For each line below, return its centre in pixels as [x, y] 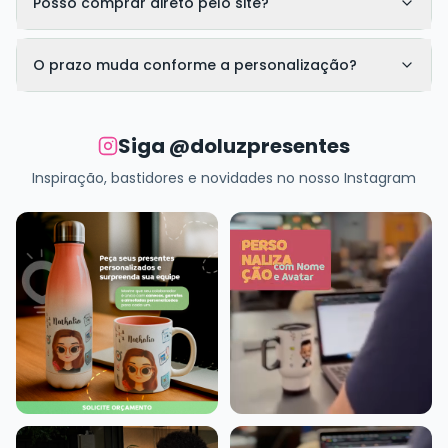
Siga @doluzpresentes [234, 146]
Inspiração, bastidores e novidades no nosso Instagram [224, 178]
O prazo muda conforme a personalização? [195, 65]
